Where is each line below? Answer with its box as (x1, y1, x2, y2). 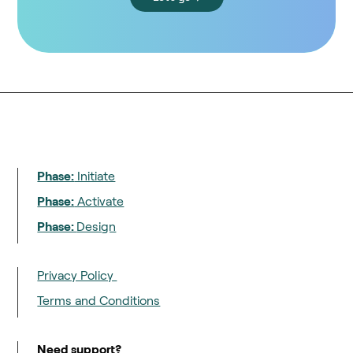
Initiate (74, 169, 116, 184)
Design (76, 220, 117, 234)
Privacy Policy (37, 269, 117, 283)
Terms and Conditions (37, 294, 161, 308)
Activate (74, 195, 124, 209)
